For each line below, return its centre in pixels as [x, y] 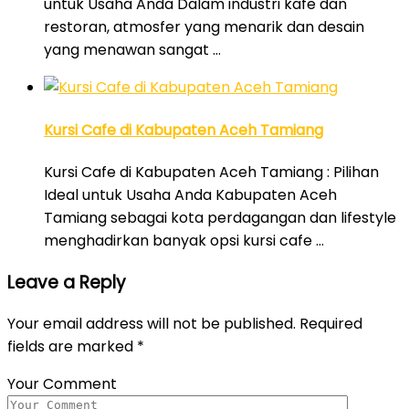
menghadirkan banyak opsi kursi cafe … [184, 240]
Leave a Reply [67, 282]
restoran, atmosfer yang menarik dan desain [204, 27]
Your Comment [62, 384]
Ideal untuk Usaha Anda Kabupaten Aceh [190, 194]
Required [329, 324]
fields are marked [72, 347]
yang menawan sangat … [132, 50]
